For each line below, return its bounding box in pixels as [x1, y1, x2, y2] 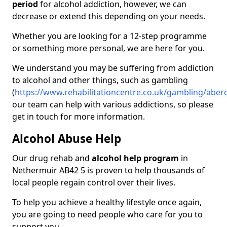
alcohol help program [92, 153, 179, 164]
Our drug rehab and [12, 153, 92, 164]
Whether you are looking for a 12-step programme [12, 30, 207, 42]
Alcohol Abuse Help [12, 131, 121, 147]
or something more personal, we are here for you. [12, 43, 205, 54]
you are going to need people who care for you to [12, 209, 203, 220]
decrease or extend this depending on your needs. [12, 11, 205, 22]
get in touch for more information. [12, 111, 145, 123]
